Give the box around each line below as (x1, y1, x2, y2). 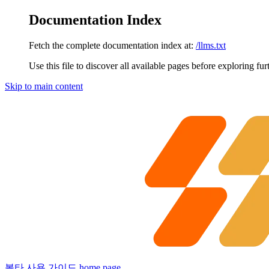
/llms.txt (196, 40, 226, 50)
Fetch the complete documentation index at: (29, 40, 193, 50)
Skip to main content (5, 80, 83, 91)
